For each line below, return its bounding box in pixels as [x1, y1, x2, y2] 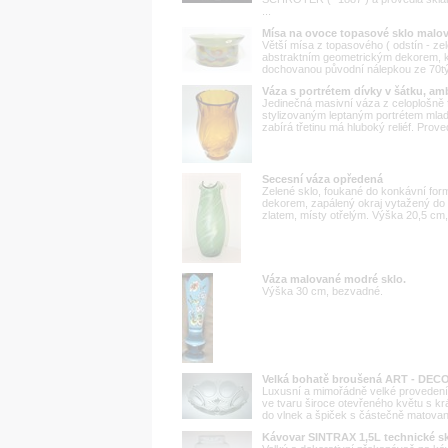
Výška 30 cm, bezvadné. [262, 284, 383, 297]
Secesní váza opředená [262, 172, 383, 185]
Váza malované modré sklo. [262, 272, 406, 285]
